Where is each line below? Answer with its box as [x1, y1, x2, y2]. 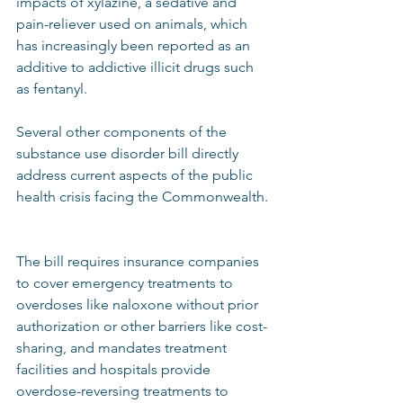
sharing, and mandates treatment [16, 339, 230, 356]
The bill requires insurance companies [16, 253, 263, 270]
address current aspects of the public [16, 166, 256, 184]
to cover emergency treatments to [16, 274, 237, 291]
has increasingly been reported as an [16, 37, 254, 54]
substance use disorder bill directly [16, 145, 242, 162]
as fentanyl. [16, 80, 94, 97]
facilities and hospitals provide [16, 361, 214, 378]
